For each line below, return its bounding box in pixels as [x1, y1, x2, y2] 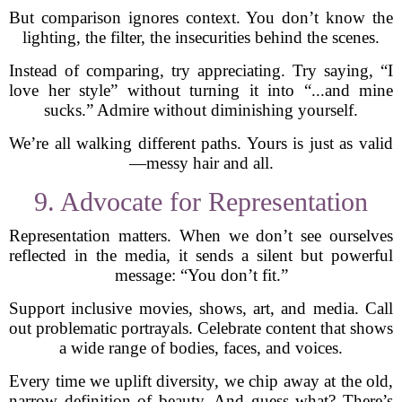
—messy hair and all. [128, 153, 274, 172]
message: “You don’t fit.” [114, 266, 288, 284]
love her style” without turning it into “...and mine [9, 81, 393, 100]
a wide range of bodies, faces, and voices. [59, 338, 343, 357]
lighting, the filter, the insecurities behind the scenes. [22, 28, 380, 47]
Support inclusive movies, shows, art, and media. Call [9, 299, 393, 318]
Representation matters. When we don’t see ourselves [9, 226, 393, 245]
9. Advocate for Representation [34, 187, 368, 216]
